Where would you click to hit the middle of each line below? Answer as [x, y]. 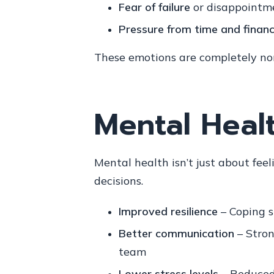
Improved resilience [168, 211]
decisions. [118, 180]
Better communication [176, 233]
